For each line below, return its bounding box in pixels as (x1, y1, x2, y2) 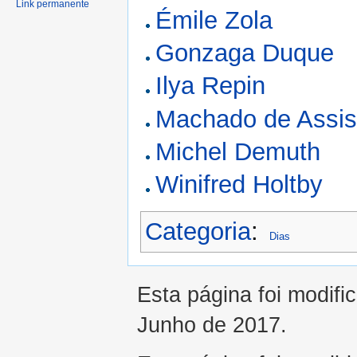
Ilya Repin (155, 72, 266, 100)
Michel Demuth (155, 137, 321, 166)
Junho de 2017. (137, 312, 287, 337)
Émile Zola (155, 6, 273, 34)
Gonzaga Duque (155, 39, 335, 68)
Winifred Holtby (155, 171, 324, 199)
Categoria (145, 217, 251, 245)
